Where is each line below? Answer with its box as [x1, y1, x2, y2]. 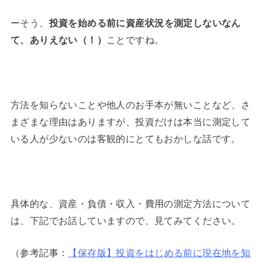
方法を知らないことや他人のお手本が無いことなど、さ [10, 97, 251, 112]
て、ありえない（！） [10, 32, 107, 47]
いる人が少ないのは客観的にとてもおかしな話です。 [10, 131, 241, 146]
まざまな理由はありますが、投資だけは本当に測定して [10, 114, 251, 129]
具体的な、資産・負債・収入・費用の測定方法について [10, 195, 251, 210]
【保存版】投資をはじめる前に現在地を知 [68, 245, 251, 260]
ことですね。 [106, 32, 164, 47]
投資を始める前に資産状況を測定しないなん [49, 15, 241, 30]
